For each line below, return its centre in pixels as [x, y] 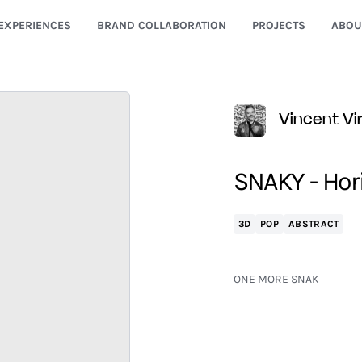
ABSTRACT [314, 224]
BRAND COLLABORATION [161, 25]
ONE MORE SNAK [276, 279]
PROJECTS [278, 25]
